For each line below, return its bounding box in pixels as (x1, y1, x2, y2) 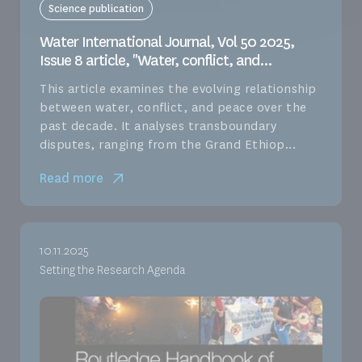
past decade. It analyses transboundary (40, 117, 276, 134)
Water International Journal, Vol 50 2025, (40, 32, 294, 52)
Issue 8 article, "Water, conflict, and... (40, 50, 271, 70)
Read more (40, 169, 103, 187)
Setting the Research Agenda (40, 262, 185, 278)
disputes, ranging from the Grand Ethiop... (40, 136, 296, 153)
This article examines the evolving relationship (40, 80, 317, 97)
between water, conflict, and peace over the (40, 99, 307, 116)
